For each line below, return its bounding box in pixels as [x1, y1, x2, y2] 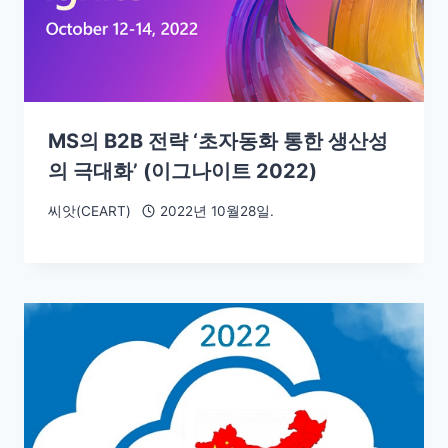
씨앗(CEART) [48, 202, 131, 219]
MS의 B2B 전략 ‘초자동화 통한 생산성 [48, 129, 388, 154]
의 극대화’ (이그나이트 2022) [48, 159, 317, 184]
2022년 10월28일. [159, 202, 274, 219]
